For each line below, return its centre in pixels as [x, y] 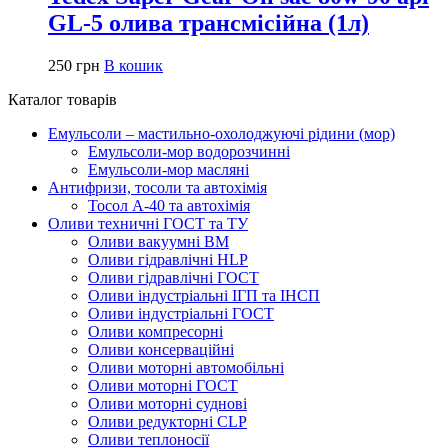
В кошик [133, 65]
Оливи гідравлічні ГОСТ [173, 277]
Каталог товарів [62, 99]
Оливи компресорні [155, 331]
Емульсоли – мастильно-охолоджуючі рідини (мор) [221, 133]
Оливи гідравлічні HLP [168, 259]
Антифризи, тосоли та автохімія [157, 187]
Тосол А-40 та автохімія [169, 205]
